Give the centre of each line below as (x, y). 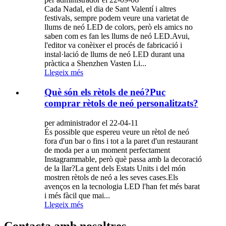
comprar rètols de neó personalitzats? (121, 103)
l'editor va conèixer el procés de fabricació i (113, 45)
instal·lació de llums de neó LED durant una (115, 54)
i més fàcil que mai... (77, 195)
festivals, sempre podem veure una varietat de (117, 18)
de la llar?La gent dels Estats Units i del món (115, 168)
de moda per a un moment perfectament (107, 150)
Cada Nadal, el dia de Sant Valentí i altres (110, 9)
